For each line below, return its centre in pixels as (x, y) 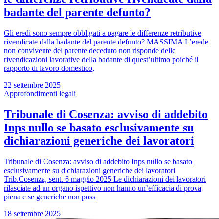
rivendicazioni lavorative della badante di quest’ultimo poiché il (101, 59)
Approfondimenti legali (40, 93)
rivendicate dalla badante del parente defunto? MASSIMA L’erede (106, 42)
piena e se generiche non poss (50, 197)
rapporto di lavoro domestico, (49, 68)
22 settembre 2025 (32, 85)
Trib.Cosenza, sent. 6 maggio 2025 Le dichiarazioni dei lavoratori (105, 179)
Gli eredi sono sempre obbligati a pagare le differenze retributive (103, 33)
